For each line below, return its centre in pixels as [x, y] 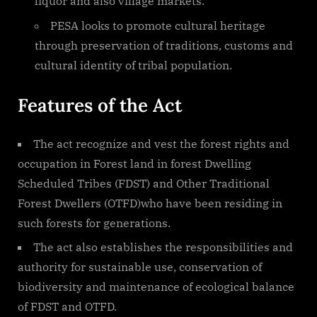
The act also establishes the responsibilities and [163, 247]
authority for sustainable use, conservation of [140, 266]
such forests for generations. [94, 223]
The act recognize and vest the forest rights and [161, 143]
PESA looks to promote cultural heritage [158, 25]
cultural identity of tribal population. [133, 65]
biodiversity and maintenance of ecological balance [156, 286]
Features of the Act [100, 105]
